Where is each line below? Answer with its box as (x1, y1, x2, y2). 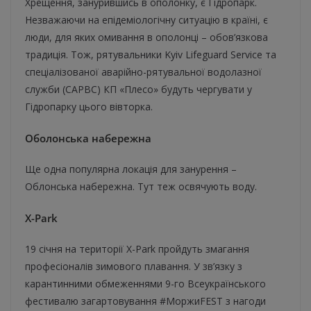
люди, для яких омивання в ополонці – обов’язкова (25, 31, 268, 44)
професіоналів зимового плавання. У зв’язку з (25, 260, 242, 274)
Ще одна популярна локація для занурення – (25, 162, 237, 176)
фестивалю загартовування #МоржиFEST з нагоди (25, 294, 266, 308)
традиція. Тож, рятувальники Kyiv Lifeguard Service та (25, 48, 276, 62)
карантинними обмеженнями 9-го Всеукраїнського (25, 277, 266, 291)
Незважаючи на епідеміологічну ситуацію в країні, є (25, 13, 268, 27)
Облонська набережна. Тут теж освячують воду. (25, 180, 257, 194)
